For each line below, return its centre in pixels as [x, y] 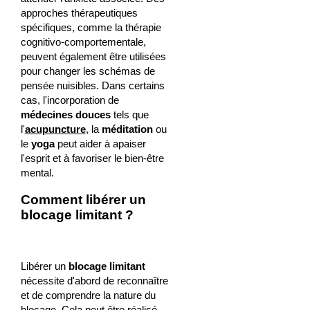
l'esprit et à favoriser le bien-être [92, 158]
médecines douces [65, 114]
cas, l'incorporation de [70, 100]
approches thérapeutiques [79, 12]
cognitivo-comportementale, [83, 42]
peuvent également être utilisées [93, 56]
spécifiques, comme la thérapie [91, 27]
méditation [127, 129]
